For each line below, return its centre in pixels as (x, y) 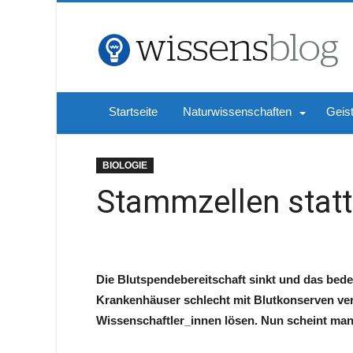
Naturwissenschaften (237, 111)
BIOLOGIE (125, 165)
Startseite (133, 111)
